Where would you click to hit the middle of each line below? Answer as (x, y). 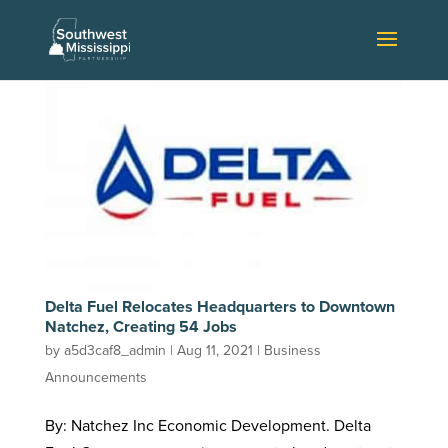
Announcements (95, 377)
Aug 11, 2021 (214, 350)
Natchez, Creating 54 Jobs (140, 326)
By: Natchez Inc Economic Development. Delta (207, 425)
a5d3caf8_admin (114, 350)
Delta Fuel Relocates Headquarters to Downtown (219, 306)
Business (292, 350)
